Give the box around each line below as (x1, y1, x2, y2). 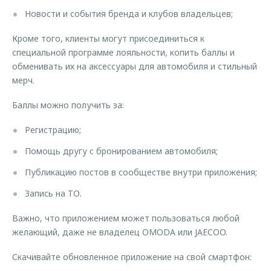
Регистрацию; (25, 123, 81, 135)
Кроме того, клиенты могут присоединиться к (12, 32, 204, 44)
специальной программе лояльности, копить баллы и (12, 46, 235, 58)
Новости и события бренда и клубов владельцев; (25, 7, 233, 19)
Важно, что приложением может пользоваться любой (12, 212, 240, 224)
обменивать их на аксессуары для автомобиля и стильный (12, 60, 257, 72)
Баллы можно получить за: (12, 99, 124, 111)
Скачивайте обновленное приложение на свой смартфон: (12, 250, 252, 263)
